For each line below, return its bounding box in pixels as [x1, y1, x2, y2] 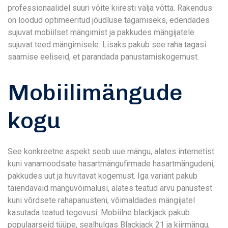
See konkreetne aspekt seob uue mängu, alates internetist [8, 147, 214, 156]
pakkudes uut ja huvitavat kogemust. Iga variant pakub [8, 171, 197, 181]
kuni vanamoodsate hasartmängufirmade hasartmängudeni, [8, 159, 215, 168]
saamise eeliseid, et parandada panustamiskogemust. [8, 52, 199, 62]
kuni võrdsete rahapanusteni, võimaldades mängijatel [8, 195, 195, 205]
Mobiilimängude [8, 79, 183, 106]
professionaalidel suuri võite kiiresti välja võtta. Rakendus [8, 3, 212, 13]
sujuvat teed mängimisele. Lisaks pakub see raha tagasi [8, 40, 206, 49]
